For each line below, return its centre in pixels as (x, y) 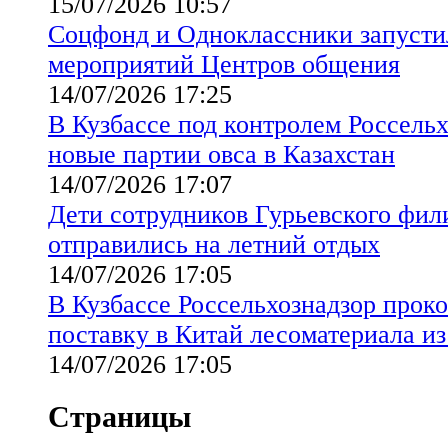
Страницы (119, 416)
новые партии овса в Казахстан (221, 154)
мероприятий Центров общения (224, 64)
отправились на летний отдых (214, 244)
